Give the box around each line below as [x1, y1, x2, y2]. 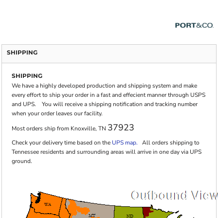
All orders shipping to [138, 139, 200, 146]
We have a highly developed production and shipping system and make [12, 82, 197, 90]
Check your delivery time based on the [12, 139, 112, 146]
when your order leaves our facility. [12, 109, 103, 117]
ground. [12, 157, 32, 165]
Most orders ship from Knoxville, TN [12, 125, 108, 132]
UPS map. [112, 139, 138, 146]
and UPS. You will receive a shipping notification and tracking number [12, 100, 198, 108]
